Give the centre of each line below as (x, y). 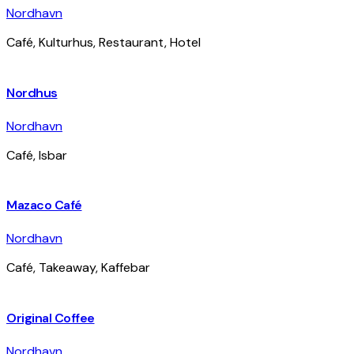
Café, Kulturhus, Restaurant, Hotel (104, 43)
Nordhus (32, 92)
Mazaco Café (44, 205)
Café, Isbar (37, 155)
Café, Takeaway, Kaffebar (78, 268)
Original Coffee (51, 318)
